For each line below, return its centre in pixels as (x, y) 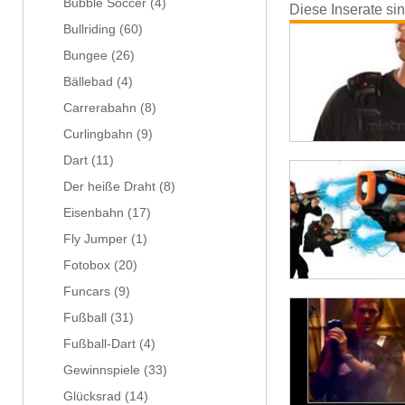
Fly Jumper (95, 239)
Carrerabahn (100, 108)
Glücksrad (92, 396)
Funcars (87, 292)
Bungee (85, 56)
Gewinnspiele (102, 370)
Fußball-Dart (99, 344)
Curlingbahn (98, 134)
